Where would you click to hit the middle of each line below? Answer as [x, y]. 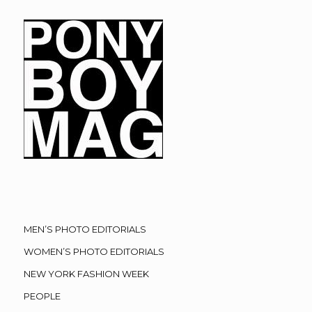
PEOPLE [42, 296]
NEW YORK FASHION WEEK [86, 274]
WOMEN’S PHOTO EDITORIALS [94, 252]
